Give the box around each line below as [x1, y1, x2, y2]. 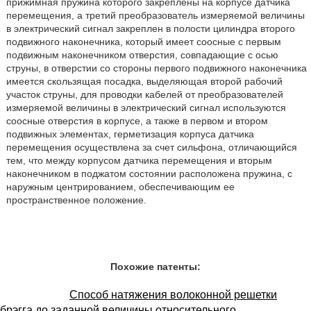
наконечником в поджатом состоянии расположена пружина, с [6, 167, 292, 179]
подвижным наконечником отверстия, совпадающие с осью [6, 49, 278, 60]
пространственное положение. [6, 194, 146, 205]
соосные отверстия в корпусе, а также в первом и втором [6, 115, 268, 126]
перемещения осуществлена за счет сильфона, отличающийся [6, 141, 297, 153]
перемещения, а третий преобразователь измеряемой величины [6, 9, 305, 21]
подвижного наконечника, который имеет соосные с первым [6, 35, 281, 47]
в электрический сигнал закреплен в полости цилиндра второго [6, 22, 295, 34]
